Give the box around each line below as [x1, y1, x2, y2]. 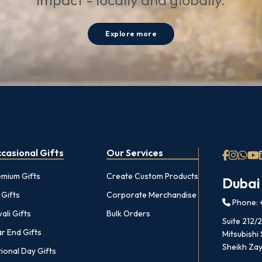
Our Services [106, 146, 163, 158]
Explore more [105, 29, 157, 39]
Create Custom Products [106, 170, 198, 181]
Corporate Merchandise [106, 189, 196, 200]
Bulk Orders [106, 208, 150, 219]
